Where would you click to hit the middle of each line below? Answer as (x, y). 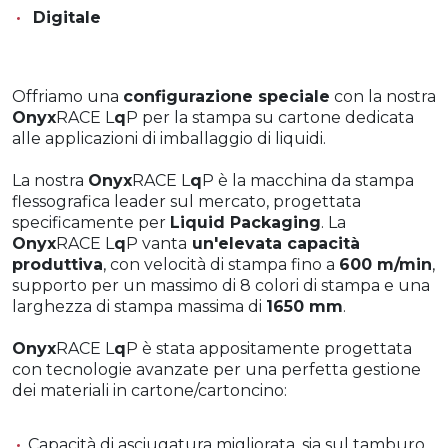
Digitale (64, 17)
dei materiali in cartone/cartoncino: (149, 390)
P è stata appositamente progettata (269, 348)
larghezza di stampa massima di (139, 306)
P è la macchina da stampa (308, 180)
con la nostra (383, 96)
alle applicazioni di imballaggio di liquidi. (169, 138)
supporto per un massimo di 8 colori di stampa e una (221, 285)
